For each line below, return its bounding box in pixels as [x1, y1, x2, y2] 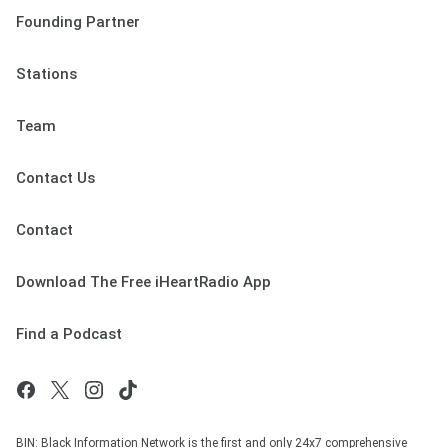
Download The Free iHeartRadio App [16, 272, 271, 291]
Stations [16, 64, 77, 83]
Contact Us [16, 168, 95, 187]
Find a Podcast [16, 324, 122, 343]
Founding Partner [16, 12, 140, 31]
